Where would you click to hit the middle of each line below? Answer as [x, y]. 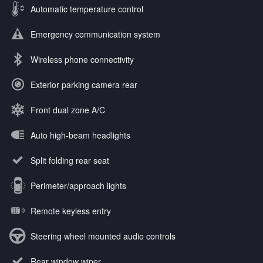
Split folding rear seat [70, 161]
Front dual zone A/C [68, 110]
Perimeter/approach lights [78, 186]
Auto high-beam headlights [80, 135]
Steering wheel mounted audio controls [103, 236]
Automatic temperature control [87, 9]
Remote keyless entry [71, 211]
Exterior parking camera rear [84, 85]
